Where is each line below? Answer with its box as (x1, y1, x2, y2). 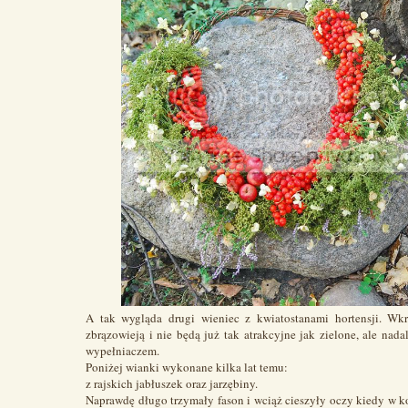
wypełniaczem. (86, 342, 159, 359)
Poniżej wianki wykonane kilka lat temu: (86, 359, 288, 375)
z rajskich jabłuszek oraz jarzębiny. (86, 375, 258, 392)
